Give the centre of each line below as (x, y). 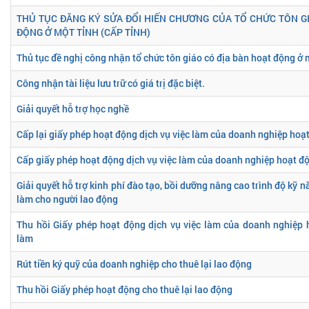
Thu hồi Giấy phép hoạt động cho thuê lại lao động (124, 289)
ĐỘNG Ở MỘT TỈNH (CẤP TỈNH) (83, 32)
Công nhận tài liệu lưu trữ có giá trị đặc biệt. (111, 83)
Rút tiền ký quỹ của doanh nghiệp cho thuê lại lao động (134, 263)
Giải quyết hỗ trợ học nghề (73, 108)
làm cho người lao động (67, 199)
